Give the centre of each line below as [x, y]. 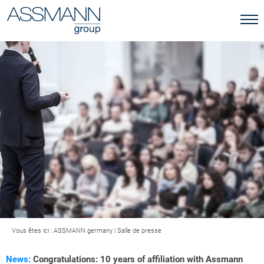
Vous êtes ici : [33, 231]
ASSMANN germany [83, 231]
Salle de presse [139, 231]
